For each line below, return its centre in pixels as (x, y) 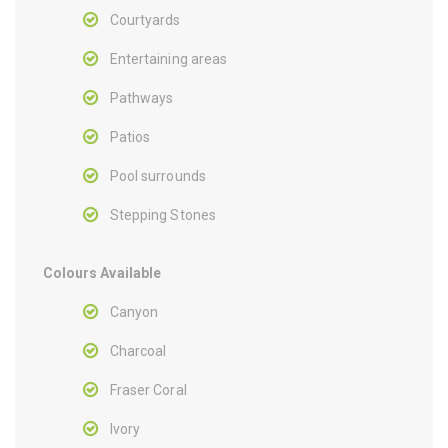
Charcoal (138, 350)
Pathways (142, 97)
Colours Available (102, 272)
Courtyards (145, 19)
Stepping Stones (164, 214)
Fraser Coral (148, 389)
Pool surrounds (158, 175)
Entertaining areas (168, 58)
